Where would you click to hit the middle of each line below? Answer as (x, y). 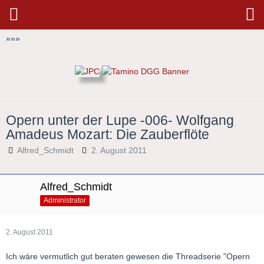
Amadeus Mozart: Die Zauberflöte (108, 135)
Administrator (65, 201)
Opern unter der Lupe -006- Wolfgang (120, 121)
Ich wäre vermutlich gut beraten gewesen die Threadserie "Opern (128, 257)
